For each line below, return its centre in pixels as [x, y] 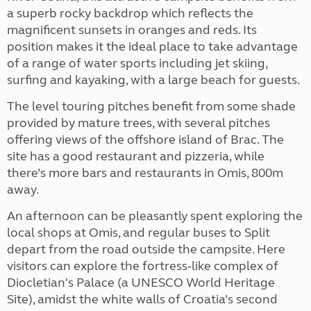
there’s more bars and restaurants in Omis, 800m [145, 173]
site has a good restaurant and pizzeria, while [136, 157]
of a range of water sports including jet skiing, [137, 64]
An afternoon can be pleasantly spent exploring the [155, 216]
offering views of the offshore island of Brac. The [145, 140]
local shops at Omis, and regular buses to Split [138, 233]
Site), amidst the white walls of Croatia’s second [142, 300]
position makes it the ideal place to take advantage [152, 47]
